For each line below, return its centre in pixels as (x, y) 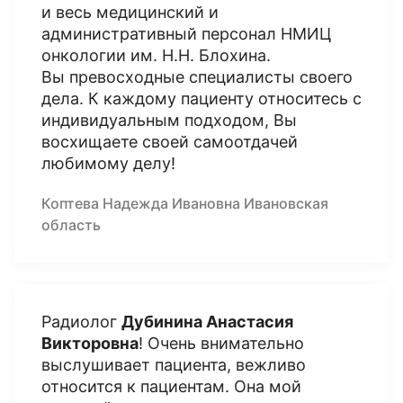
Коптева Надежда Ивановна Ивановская (185, 203)
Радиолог (81, 322)
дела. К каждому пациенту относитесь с (201, 99)
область (71, 225)
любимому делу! (108, 163)
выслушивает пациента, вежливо (174, 365)
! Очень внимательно (221, 343)
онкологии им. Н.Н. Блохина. (156, 55)
